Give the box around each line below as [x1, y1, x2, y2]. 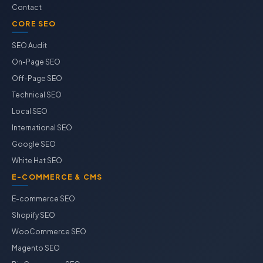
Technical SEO [12, 90, 62, 99]
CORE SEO [12, 19, 56, 28]
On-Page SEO [12, 58, 60, 66]
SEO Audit [12, 41, 47, 50]
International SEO [12, 123, 72, 132]
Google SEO [12, 140, 56, 149]
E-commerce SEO [12, 194, 75, 203]
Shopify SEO [12, 211, 55, 220]
